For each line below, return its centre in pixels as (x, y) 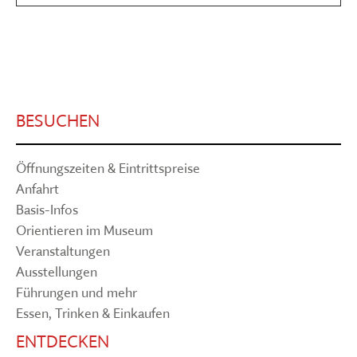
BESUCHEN (58, 121)
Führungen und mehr (76, 292)
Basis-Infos (47, 210)
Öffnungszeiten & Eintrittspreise (108, 168)
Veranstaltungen (63, 251)
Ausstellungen (57, 272)
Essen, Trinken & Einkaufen (93, 313)
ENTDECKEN (63, 342)
